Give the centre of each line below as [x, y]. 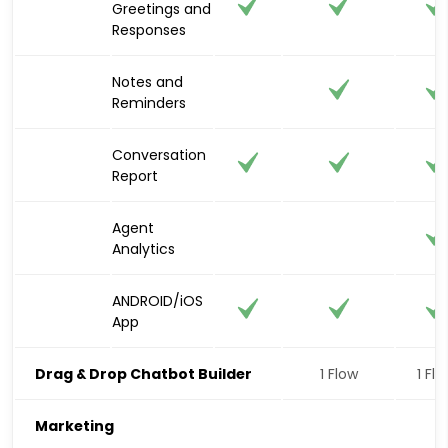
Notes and [147, 81]
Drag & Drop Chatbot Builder [143, 373]
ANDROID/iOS [157, 300]
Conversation [159, 154]
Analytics [143, 248]
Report [135, 175]
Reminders [149, 102]
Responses [149, 29]
